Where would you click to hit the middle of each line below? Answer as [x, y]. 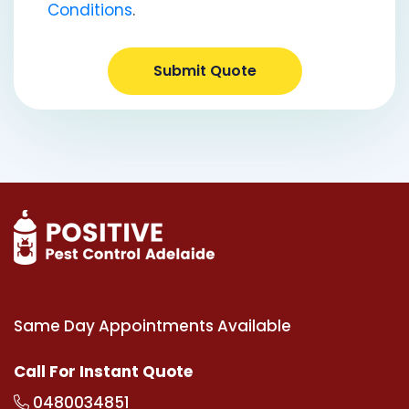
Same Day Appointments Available [152, 325]
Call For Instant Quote [103, 371]
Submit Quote [204, 70]
